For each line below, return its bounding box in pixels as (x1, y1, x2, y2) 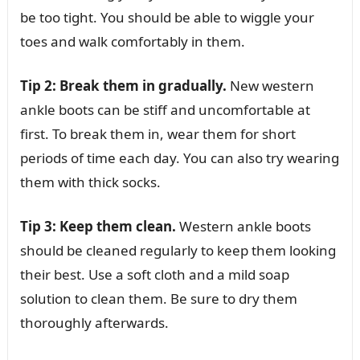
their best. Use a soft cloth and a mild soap (19, 264, 289, 284)
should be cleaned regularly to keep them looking (19, 240, 336, 260)
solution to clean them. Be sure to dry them (19, 288, 297, 308)
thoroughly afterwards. (19, 313, 169, 332)
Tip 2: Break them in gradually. (19, 76, 227, 95)
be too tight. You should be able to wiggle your (19, 7, 314, 27)
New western (226, 76, 314, 95)
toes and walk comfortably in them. (19, 31, 245, 51)
